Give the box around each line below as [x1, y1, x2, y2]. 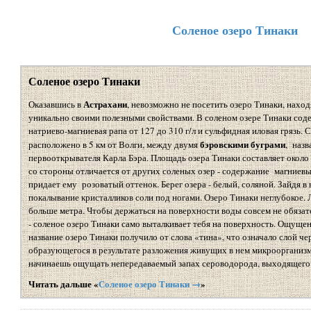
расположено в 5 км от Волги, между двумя [28, 138, 200, 151]
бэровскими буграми [199, 137, 285, 151]
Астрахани [83, 97, 127, 111]
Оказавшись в [28, 98, 83, 111]
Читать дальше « [28, 277, 99, 291]
